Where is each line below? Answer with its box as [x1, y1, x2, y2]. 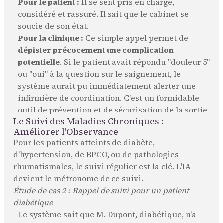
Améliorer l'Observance [13, 125, 118, 138]
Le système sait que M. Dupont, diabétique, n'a [17, 209, 196, 220]
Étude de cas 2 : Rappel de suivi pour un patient [13, 185, 189, 196]
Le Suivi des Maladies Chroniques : [13, 115, 164, 128]
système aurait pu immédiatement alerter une [17, 81, 196, 92]
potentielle [17, 57, 60, 68]
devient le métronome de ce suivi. [13, 173, 143, 184]
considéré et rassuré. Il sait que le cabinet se [17, 9, 189, 20]
